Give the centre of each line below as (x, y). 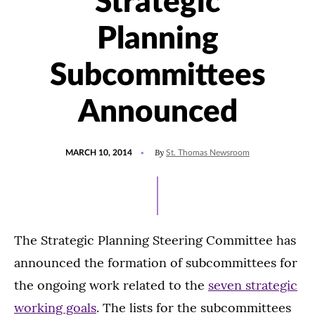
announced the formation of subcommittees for (156, 263)
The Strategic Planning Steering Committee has (155, 240)
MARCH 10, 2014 (99, 153)
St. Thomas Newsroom (208, 153)
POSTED (81, 147)
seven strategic (253, 285)
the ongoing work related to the (111, 285)
